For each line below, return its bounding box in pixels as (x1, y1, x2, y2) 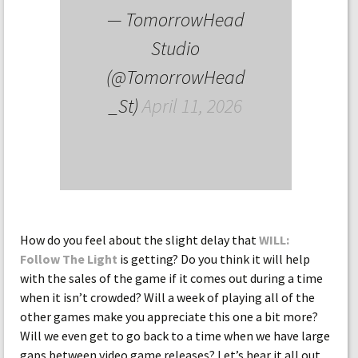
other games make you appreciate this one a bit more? (20, 308, 318, 324)
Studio (151, 36, 201, 61)
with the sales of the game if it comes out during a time (20, 270, 323, 286)
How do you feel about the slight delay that (20, 232, 259, 248)
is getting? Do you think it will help (117, 251, 310, 267)
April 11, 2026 (142, 93, 243, 118)
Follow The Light (20, 251, 117, 267)
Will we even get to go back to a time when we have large (20, 328, 330, 344)
